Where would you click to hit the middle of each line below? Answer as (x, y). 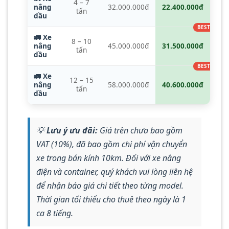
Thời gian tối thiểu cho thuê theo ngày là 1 (111, 199)
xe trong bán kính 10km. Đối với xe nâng (109, 158)
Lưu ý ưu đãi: (72, 130)
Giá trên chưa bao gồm (140, 130)
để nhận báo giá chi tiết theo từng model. (110, 185)
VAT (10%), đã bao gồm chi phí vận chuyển (112, 144)
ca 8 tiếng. (55, 213)
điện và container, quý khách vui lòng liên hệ (114, 171)
